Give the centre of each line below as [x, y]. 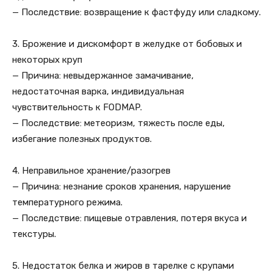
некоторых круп [47, 60]
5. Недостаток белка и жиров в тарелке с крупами [123, 266]
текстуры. [34, 234]
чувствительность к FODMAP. [77, 107]
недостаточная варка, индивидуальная [98, 91]
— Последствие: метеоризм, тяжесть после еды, [119, 123]
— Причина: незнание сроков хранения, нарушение [122, 186]
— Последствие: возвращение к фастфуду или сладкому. [136, 12]
